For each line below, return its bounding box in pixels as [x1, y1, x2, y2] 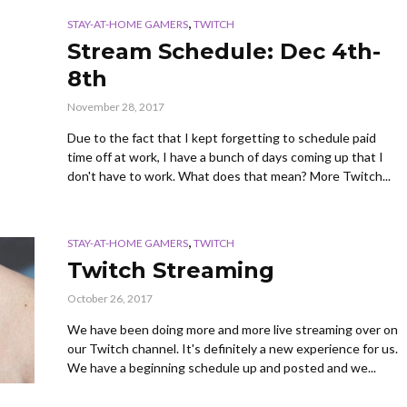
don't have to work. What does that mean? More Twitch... [67, 168, 391, 184]
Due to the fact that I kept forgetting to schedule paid [67, 130, 376, 146]
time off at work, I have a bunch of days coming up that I [67, 149, 383, 165]
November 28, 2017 [67, 100, 164, 114]
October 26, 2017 [67, 292, 153, 306]
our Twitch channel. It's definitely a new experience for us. [67, 341, 398, 357]
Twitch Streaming [67, 257, 274, 284]
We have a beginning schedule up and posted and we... [67, 360, 376, 376]
